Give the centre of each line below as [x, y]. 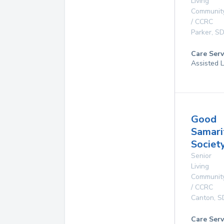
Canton [202, 198]
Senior [201, 156]
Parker [201, 32]
